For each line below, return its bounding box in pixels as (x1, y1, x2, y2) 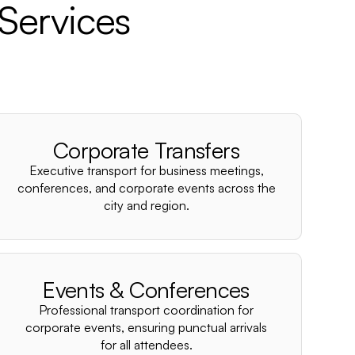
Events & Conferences (43, 276, 250, 303)
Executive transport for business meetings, (29, 162, 264, 178)
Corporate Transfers (52, 136, 240, 164)
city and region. (103, 197, 189, 213)
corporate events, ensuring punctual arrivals (25, 319, 268, 335)
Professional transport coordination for (39, 302, 254, 318)
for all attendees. (100, 337, 193, 353)
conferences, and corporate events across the (17, 180, 276, 196)
